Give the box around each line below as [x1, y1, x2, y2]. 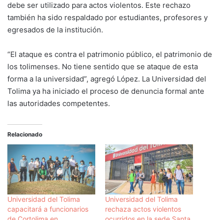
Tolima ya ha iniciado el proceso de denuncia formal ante [7, 86, 204, 96]
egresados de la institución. [7, 25, 103, 34]
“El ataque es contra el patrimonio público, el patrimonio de [7, 49, 212, 59]
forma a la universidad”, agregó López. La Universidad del [7, 74, 206, 83]
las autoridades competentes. [7, 98, 110, 108]
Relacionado [7, 130, 42, 138]
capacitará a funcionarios [7, 205, 88, 214]
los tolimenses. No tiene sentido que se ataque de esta [7, 61, 198, 71]
